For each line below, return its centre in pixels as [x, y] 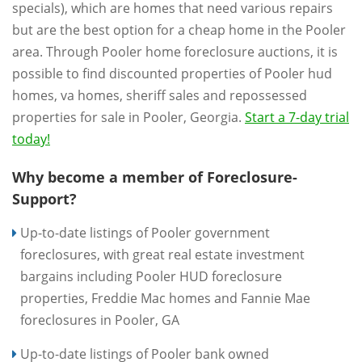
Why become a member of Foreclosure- [155, 177]
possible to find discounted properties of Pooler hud [172, 74]
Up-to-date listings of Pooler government [145, 233]
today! [31, 139]
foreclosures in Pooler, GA [100, 320]
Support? [44, 199]
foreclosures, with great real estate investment [162, 255]
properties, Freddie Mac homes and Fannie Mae [165, 298]
